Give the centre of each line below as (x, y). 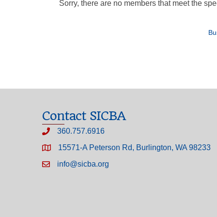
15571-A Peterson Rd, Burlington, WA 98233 (134, 148)
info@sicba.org (83, 164)
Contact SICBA (84, 116)
